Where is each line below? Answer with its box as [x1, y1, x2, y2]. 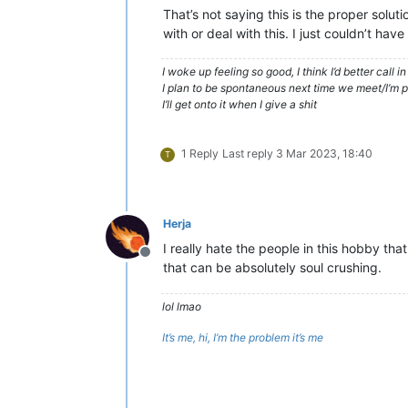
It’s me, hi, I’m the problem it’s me [162, 330, 323, 344]
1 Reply [181, 146, 219, 160]
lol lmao [162, 299, 201, 313]
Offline [144, 251, 189, 270]
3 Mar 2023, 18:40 [276, 146, 372, 160]
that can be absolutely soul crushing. [163, 259, 382, 275]
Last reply [222, 146, 276, 160]
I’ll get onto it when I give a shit [162, 97, 317, 111]
